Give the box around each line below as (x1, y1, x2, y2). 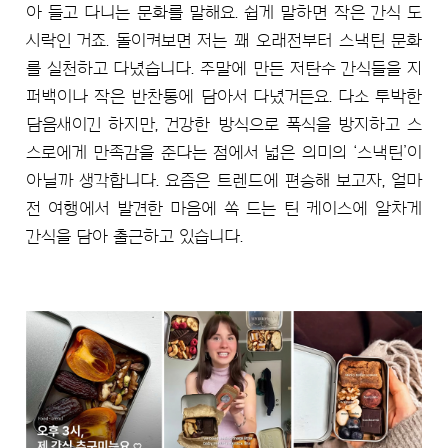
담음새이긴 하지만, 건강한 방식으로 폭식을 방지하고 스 (26, 116, 422, 134)
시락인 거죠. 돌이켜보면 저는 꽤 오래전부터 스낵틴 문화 (26, 32, 422, 50)
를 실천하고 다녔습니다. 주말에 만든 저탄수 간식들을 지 (26, 60, 422, 78)
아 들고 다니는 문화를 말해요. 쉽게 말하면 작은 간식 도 (26, 4, 422, 22)
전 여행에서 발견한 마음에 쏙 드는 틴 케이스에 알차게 (26, 200, 422, 218)
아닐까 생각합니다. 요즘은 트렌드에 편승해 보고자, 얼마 (26, 172, 422, 190)
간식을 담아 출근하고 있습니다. (26, 228, 243, 246)
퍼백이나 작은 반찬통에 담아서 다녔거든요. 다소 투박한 (26, 88, 422, 106)
